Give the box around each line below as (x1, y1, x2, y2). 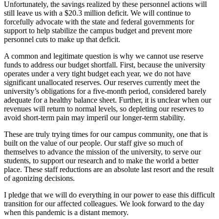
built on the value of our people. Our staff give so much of (4, 138, 183, 147)
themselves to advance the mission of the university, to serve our (4, 147, 201, 156)
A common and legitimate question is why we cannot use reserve (4, 51, 203, 60)
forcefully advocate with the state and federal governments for (4, 17, 194, 26)
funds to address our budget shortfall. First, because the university (4, 60, 205, 69)
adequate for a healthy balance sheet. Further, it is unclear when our (4, 95, 211, 104)
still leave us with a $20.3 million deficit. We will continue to (4, 8, 191, 17)
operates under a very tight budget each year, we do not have (4, 69, 191, 78)
